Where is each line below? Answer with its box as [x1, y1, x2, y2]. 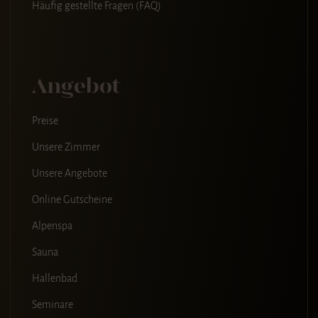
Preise [32, 114, 58, 126]
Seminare [32, 298, 73, 310]
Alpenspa [32, 219, 72, 231]
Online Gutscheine [32, 193, 112, 205]
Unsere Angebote [32, 167, 107, 179]
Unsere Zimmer [32, 141, 100, 153]
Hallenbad [32, 272, 77, 284]
